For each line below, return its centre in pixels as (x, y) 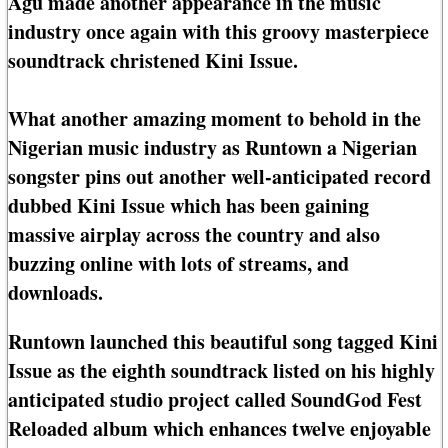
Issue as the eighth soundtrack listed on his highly (221, 371)
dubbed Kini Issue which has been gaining (188, 206)
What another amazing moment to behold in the (214, 119)
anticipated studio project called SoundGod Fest (215, 400)
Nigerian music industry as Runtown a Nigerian (212, 148)
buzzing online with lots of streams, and (178, 264)
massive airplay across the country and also (194, 235)
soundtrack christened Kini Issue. (153, 61)
